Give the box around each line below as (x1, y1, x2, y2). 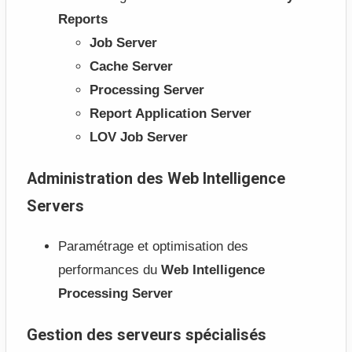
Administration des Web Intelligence (26, 169, 285, 188)
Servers (26, 196, 84, 215)
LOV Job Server (89, 129, 188, 145)
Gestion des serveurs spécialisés (26, 326, 266, 345)
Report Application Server (89, 105, 251, 121)
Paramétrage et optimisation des (57, 239, 248, 255)
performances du (57, 262, 161, 278)
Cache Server (89, 58, 173, 74)
